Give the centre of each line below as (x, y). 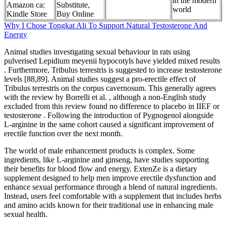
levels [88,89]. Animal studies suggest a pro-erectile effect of (100, 79)
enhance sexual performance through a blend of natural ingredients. (111, 187)
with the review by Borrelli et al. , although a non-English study (105, 97)
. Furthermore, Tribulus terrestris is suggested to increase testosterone (113, 70)
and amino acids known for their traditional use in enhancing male (109, 205)
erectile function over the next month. (63, 133)
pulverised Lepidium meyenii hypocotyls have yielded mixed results (112, 61)
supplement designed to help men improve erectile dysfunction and (110, 178)
